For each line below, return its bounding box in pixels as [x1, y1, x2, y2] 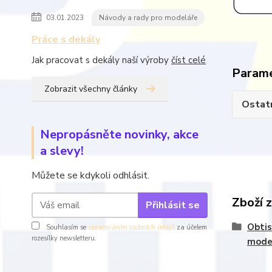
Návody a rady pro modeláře [99, 13, 197, 22]
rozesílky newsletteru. [32, 234, 97, 243]
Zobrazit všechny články [44, 83, 137, 95]
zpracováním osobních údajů [88, 223, 175, 232]
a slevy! [40, 143, 84, 159]
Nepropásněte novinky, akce [40, 126, 199, 143]
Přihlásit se [145, 198, 200, 212]
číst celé [171, 54, 206, 66]
